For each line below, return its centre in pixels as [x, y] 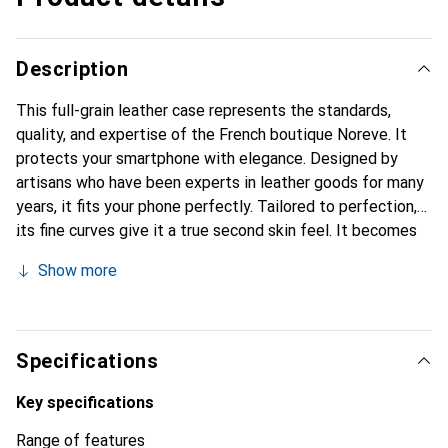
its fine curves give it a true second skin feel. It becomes [216, 230]
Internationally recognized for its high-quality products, [211, 278]
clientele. [48, 326]
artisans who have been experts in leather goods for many [220, 182]
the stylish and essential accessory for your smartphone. [215, 254]
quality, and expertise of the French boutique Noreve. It [211, 134]
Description [72, 69]
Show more [77, 270]
